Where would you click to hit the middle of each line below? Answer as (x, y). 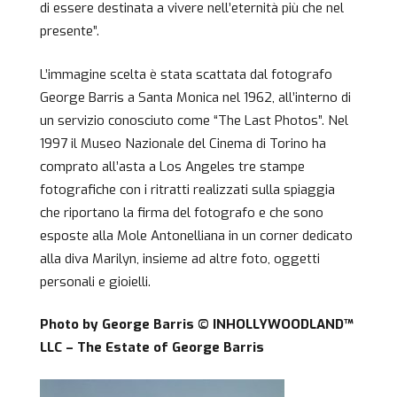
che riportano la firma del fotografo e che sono (182, 212)
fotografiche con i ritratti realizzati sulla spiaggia (187, 189)
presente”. (70, 31)
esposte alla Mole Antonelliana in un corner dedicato (196, 235)
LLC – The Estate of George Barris (152, 348)
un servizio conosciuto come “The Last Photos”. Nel (194, 120)
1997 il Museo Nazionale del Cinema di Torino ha (183, 143)
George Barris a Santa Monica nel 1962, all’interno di (195, 97)
